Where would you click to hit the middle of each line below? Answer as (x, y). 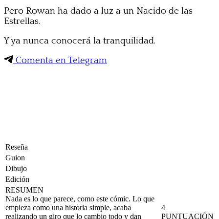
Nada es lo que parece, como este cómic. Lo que (80, 198)
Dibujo (16, 168)
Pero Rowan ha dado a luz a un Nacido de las (98, 11)
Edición (17, 179)
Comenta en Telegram (60, 60)
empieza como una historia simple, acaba (68, 207)
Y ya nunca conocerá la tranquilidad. (80, 41)
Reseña (17, 147)
